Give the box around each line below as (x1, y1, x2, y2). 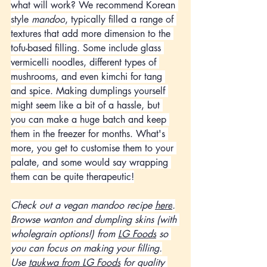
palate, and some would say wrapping (11, 156, 171, 169)
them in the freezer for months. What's (11, 127, 168, 140)
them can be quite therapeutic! (11, 170, 134, 183)
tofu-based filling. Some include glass (11, 41, 164, 54)
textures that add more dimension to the (11, 27, 173, 40)
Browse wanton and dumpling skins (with (11, 213, 179, 226)
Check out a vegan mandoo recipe (11, 198, 155, 212)
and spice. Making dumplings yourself (11, 84, 168, 97)
